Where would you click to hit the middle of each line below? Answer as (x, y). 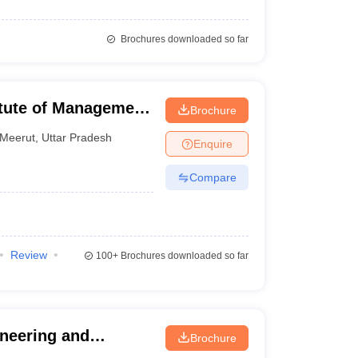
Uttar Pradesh (77, 137)
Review (28, 255)
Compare (213, 177)
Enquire (213, 143)
